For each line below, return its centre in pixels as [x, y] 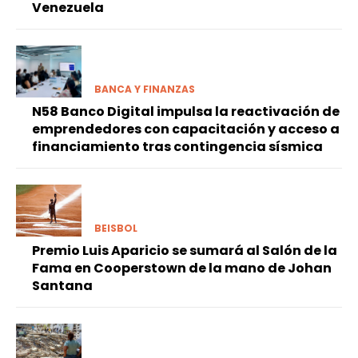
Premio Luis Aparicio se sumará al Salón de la [185, 251]
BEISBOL [115, 229]
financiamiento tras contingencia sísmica [177, 146]
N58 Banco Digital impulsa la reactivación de [186, 111]
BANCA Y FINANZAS [144, 89]
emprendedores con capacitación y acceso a [186, 129]
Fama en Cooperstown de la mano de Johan [182, 268]
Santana [62, 286]
